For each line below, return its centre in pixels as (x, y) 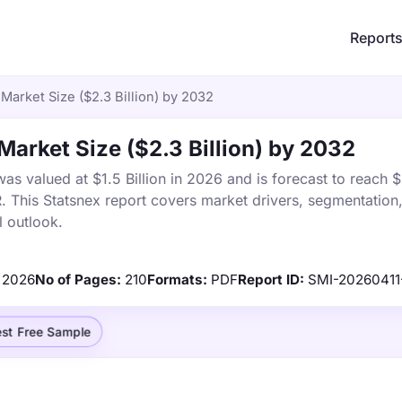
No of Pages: (78, 280)
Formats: (177, 280)
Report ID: (271, 280)
